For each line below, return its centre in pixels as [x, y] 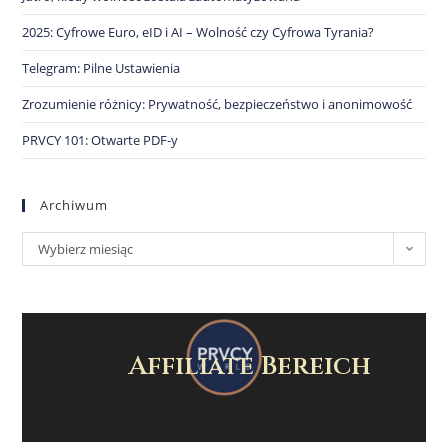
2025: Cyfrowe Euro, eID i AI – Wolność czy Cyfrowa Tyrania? [198, 32]
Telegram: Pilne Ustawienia [101, 68]
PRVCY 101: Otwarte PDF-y [100, 140]
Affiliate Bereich [250, 366]
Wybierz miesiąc [86, 249]
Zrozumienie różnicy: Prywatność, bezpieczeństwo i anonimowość [217, 104]
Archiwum [74, 205]
